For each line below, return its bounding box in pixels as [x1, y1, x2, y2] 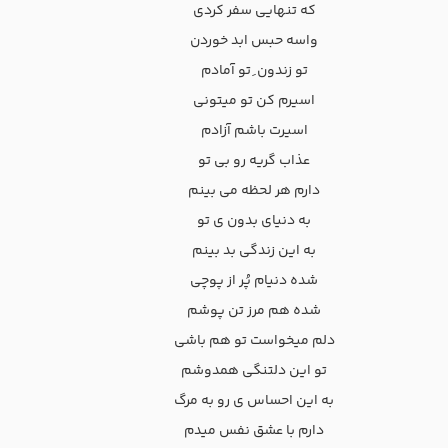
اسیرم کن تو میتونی [193, 90, 315, 113]
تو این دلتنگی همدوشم [181, 360, 327, 383]
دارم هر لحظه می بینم [188, 180, 320, 203]
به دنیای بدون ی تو [197, 210, 311, 233]
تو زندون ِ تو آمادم [200, 60, 308, 83]
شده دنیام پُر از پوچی [190, 270, 318, 293]
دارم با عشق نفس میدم [184, 420, 324, 443]
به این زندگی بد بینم [192, 240, 316, 263]
